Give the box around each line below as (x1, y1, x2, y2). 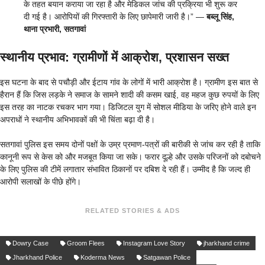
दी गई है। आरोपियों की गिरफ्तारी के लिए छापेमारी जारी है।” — (24, 11, 206, 21)
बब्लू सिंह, (206, 11, 234, 21)
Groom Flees (67, 240, 105, 247)
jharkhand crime (203, 240, 250, 247)
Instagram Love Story (123, 240, 185, 247)
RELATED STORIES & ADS (85, 207, 180, 215)
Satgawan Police (143, 254, 190, 261)
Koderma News (80, 254, 125, 261)
